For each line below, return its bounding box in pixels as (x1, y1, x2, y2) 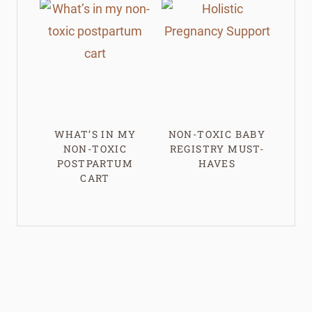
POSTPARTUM (56, 156, 133, 170)
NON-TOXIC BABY (168, 127, 266, 141)
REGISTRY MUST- (169, 141, 265, 155)
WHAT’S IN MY (54, 127, 136, 141)
